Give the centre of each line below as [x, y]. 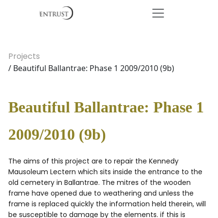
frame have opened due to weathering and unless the [101, 193]
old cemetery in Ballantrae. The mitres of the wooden [100, 182]
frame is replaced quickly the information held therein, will [107, 204]
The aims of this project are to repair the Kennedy [93, 161]
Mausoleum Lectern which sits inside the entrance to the [105, 172]
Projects [24, 56]
